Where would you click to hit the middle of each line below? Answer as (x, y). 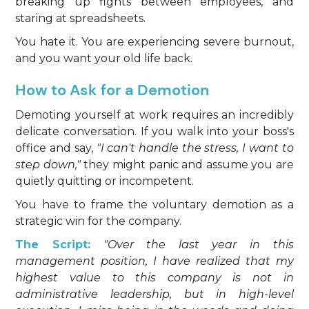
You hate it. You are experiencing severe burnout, (154, 42)
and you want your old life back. (104, 58)
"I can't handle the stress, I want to (195, 148)
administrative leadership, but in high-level (154, 294)
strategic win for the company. (99, 221)
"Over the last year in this (198, 245)
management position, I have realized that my (154, 261)
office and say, (56, 148)
